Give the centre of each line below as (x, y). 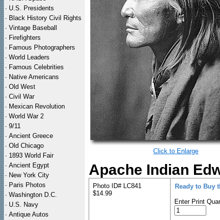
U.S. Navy (24, 205)
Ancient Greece (31, 136)
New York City (29, 175)
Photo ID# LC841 (117, 186)
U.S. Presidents (31, 8)
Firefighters (25, 38)
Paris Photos (27, 185)
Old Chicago (26, 146)
